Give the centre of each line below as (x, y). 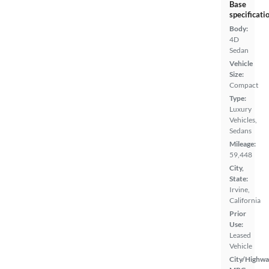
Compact (244, 85)
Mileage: (243, 144)
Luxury (240, 109)
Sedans (240, 131)
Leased (240, 235)
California (245, 201)
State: (239, 179)
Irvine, (240, 190)
